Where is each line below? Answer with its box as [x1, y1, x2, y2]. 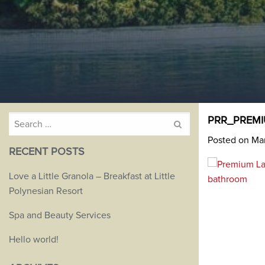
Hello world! [9, 235, 59, 245]
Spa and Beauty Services [9, 211, 111, 221]
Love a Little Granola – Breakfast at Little [9, 172, 175, 182]
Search [8, 115, 34, 124]
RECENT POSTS [9, 147, 85, 158]
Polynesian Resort [9, 186, 83, 196]
